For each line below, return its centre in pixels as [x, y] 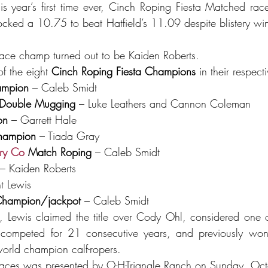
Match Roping [58, 152]
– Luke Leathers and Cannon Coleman [163, 104]
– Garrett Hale [42, 120]
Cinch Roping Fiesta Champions [124, 71]
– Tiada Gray [68, 136]
